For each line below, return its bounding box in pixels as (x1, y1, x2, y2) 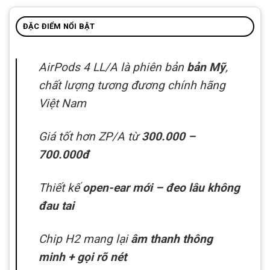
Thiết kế (39, 180, 83, 195)
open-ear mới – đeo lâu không (83, 180, 240, 195)
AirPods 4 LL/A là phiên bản (39, 60, 187, 74)
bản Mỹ (187, 60, 225, 74)
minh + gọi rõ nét (39, 250, 127, 264)
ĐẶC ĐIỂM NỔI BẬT (22, 21, 95, 31)
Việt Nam (39, 96, 86, 110)
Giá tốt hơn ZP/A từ (39, 129, 142, 143)
